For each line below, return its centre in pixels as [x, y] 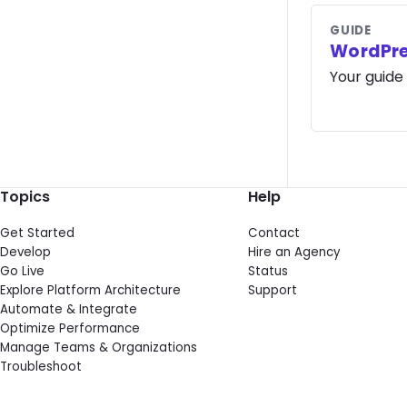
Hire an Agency [294, 252]
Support [272, 290]
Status [268, 271]
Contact [273, 233]
